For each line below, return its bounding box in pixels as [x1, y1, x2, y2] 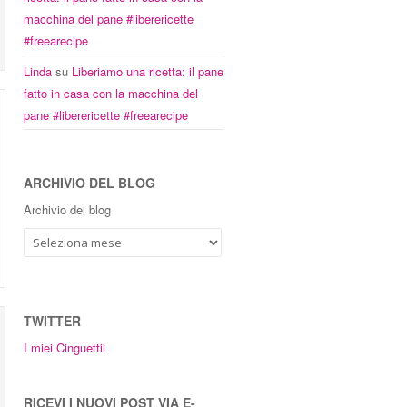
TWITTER [24, 312, 81, 330]
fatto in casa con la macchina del [24, 84, 198, 102]
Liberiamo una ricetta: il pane [72, 63, 223, 80]
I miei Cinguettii [24, 339, 105, 356]
